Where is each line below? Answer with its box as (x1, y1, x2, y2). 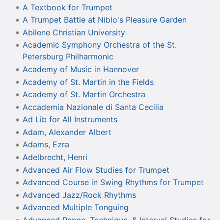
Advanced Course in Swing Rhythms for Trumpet (22, 177, 204, 188)
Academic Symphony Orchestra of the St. (22, 40, 177, 50)
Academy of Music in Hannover (22, 64, 139, 74)
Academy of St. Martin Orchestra (22, 89, 145, 100)
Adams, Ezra (22, 139, 69, 150)
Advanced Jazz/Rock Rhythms (22, 190, 136, 200)
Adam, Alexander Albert (22, 127, 111, 137)
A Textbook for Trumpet (22, 2, 112, 12)
